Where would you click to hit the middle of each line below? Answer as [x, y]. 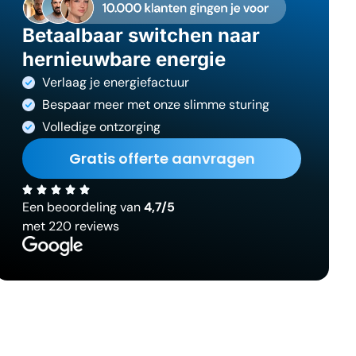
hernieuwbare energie [124, 59]
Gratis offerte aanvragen [162, 158]
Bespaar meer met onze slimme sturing [156, 104]
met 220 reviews [71, 226]
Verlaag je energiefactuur [116, 82]
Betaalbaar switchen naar [141, 35]
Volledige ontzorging [102, 126]
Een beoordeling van [83, 207]
